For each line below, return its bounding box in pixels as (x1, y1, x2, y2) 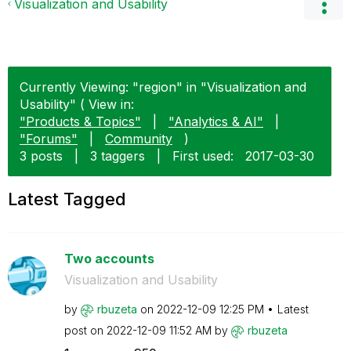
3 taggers (90, 148, 145, 164)
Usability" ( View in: (20, 96, 134, 112)
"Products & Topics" (20, 114, 141, 129)
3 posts (20, 148, 63, 164)
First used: (172, 148, 233, 164)
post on (63, 324, 107, 337)
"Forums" (20, 131, 78, 147)
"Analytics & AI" (168, 114, 263, 129)
